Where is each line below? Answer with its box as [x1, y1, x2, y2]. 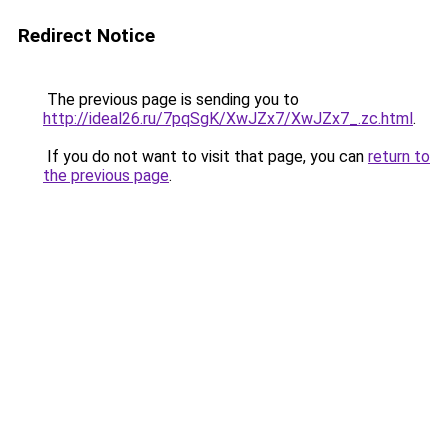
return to [368, 147, 430, 166]
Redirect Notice [18, 24, 155, 47]
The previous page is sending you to [43, 90, 299, 109]
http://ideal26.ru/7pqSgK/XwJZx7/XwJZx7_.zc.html [43, 109, 413, 128]
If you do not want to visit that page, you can [43, 147, 368, 166]
